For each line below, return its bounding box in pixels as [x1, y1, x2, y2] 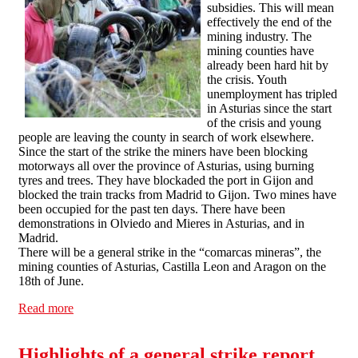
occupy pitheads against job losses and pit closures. [74, 316, 330, 329]
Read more [18, 301, 74, 315]
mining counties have [207, 44, 314, 58]
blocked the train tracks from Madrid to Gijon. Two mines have [18, 188, 336, 201]
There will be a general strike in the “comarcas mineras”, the [18, 245, 321, 259]
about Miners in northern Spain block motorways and [74, 301, 342, 315]
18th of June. [18, 274, 84, 288]
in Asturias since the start [207, 101, 332, 115]
